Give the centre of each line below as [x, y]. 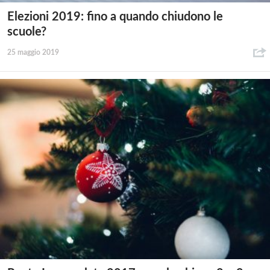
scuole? [27, 32]
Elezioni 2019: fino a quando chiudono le [115, 17]
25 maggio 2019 [33, 52]
